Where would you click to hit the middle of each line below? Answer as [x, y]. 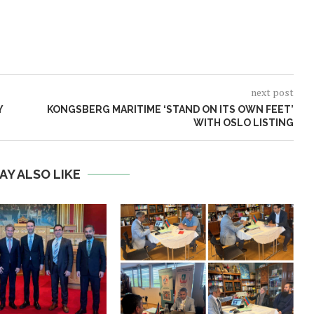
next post [272, 92]
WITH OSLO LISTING [243, 122]
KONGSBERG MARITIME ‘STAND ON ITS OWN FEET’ [170, 109]
